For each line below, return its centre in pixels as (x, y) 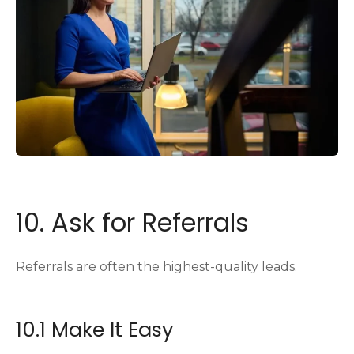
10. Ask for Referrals (132, 222)
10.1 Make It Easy (94, 329)
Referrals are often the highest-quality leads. (156, 266)
